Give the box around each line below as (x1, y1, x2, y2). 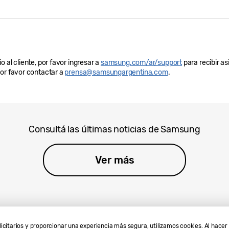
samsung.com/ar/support (100, 58, 182, 67)
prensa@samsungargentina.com (64, 67, 168, 77)
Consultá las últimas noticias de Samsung (29, 124, 200, 135)
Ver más (95, 154, 134, 166)
